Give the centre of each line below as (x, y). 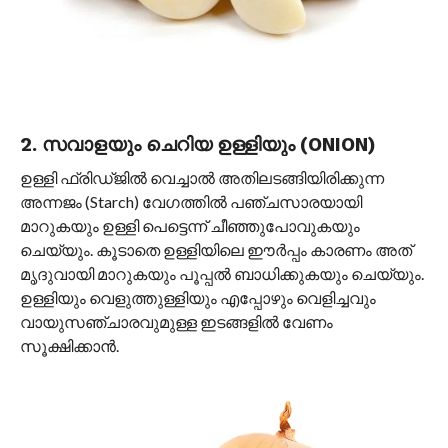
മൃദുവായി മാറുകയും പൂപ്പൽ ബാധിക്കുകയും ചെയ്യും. (221, 274)
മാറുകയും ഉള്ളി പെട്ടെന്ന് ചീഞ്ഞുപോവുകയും (189, 226)
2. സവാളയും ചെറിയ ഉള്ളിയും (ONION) (197, 145)
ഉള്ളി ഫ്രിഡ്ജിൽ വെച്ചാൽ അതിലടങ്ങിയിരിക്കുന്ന (201, 178)
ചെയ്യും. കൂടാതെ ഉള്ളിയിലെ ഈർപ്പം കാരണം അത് (215, 250)
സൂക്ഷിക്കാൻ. (69, 346)
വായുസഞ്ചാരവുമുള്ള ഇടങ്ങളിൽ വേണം (176, 322)
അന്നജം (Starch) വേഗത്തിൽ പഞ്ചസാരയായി (190, 202)
